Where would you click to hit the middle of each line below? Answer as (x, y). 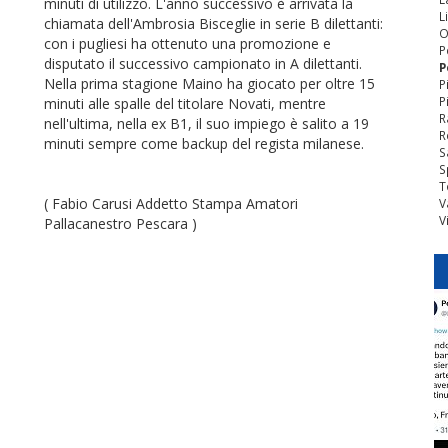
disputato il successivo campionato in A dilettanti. (203, 63)
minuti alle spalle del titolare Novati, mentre (185, 103)
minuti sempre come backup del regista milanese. (204, 143)
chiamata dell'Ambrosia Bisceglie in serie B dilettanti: (213, 23)
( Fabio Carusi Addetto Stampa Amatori (171, 203)
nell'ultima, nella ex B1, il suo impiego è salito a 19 (206, 123)
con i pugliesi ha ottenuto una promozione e (187, 43)
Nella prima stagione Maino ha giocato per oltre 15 (209, 83)
